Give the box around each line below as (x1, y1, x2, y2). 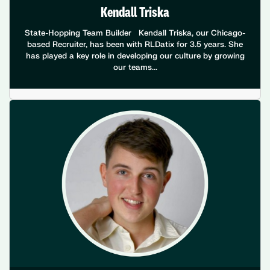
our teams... (113, 62, 157, 72)
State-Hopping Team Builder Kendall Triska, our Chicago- (25, 28, 245, 38)
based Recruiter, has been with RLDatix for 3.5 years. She (27, 39, 243, 49)
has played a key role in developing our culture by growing (25, 51, 245, 61)
